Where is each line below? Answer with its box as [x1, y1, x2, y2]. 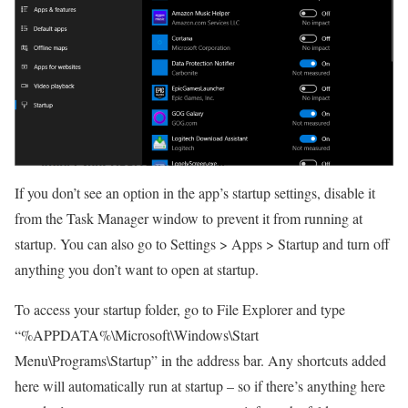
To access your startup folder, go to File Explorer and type [15, 300, 345, 320]
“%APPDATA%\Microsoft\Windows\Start [15, 325, 259, 345]
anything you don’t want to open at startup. [15, 260, 259, 280]
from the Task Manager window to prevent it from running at [15, 209, 362, 229]
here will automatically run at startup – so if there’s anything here [15, 376, 385, 396]
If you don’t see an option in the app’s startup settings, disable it [15, 183, 375, 203]
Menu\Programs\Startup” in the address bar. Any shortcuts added [15, 351, 386, 371]
